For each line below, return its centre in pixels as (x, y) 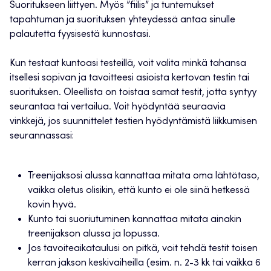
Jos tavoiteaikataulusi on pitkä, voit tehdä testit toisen (143, 249)
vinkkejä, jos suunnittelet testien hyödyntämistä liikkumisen (133, 122)
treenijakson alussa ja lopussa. (94, 234)
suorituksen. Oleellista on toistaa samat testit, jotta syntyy (133, 93)
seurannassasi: (42, 136)
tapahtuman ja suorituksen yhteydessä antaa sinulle (122, 20)
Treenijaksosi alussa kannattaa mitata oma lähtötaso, (144, 176)
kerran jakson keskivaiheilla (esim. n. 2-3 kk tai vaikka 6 (144, 263)
